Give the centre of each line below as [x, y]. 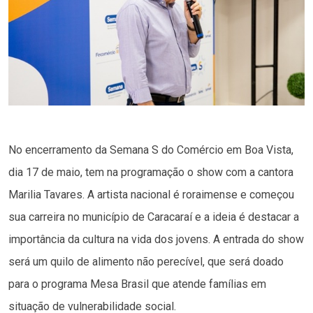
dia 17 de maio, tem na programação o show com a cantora [151, 173]
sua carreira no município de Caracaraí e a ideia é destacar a [154, 217]
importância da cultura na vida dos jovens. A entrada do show [156, 240]
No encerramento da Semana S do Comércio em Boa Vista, [151, 150]
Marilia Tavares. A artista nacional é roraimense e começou [151, 195]
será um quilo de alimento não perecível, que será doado [146, 262]
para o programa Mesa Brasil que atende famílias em [137, 284]
